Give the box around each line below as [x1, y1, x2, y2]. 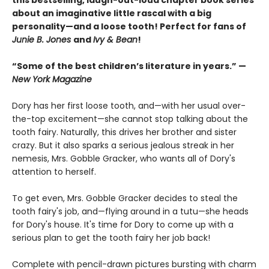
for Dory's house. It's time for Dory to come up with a [12, 219, 234, 231]
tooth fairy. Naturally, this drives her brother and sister [12, 126, 237, 139]
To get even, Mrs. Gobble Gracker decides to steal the [12, 192, 238, 205]
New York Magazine [12, 73, 92, 86]
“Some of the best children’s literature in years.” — [12, 60, 246, 73]
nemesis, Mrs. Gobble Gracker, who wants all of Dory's [12, 153, 235, 165]
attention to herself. [12, 166, 96, 178]
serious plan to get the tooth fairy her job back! [12, 232, 210, 244]
